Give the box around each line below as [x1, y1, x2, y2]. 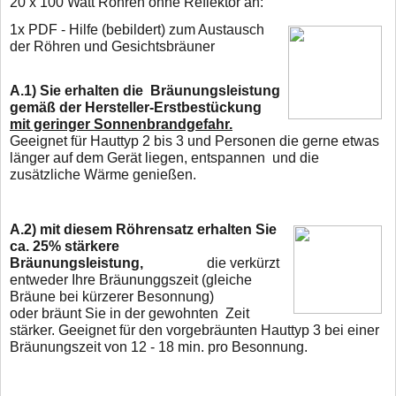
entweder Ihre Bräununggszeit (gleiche [10, 271, 252, 287]
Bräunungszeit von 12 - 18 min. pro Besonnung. [10, 339, 308, 354]
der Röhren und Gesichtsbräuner [10, 38, 215, 54]
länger [10, 149, 53, 165]
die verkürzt [143, 255, 279, 270]
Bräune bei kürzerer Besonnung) [10, 288, 274, 304]
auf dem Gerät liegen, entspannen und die [53, 149, 319, 165]
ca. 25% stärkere [10, 238, 119, 254]
